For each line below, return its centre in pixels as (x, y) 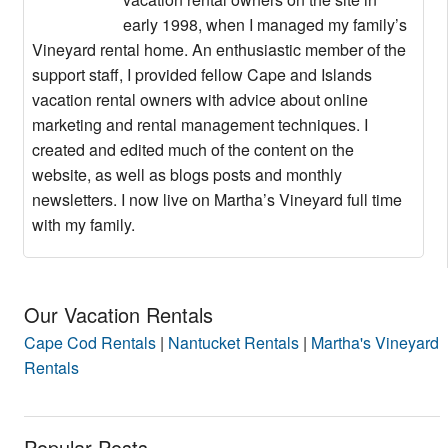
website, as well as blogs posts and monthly (187, 175)
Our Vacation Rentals (118, 315)
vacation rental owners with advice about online (200, 100)
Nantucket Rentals (233, 343)
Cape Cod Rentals (90, 343)
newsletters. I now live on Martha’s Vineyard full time (217, 200)
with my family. (83, 225)
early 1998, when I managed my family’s (265, 25)
